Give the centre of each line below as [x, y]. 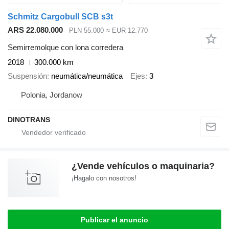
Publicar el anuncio [114, 220]
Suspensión [27, 76]
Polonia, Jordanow [52, 95]
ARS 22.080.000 [35, 30]
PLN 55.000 [86, 30]
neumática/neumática [87, 76]
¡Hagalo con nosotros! [104, 178]
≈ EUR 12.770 [127, 30]
